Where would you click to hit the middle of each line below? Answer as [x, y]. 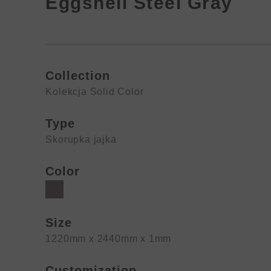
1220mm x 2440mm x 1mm [109, 239]
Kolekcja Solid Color [95, 92]
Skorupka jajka [81, 139]
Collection [78, 76]
